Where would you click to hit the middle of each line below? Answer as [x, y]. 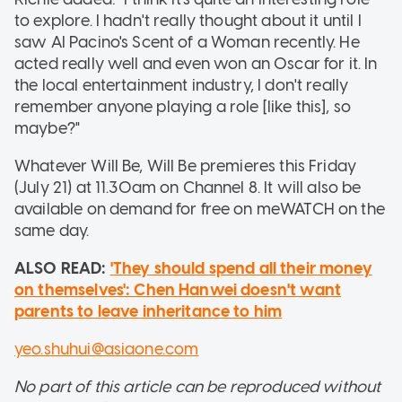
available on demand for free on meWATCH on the [200, 209]
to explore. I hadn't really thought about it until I [188, 20]
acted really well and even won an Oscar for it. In [196, 63]
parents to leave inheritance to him [149, 311]
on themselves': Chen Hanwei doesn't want [178, 289]
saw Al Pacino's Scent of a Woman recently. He [187, 42]
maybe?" [48, 128]
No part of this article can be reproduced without [198, 386]
